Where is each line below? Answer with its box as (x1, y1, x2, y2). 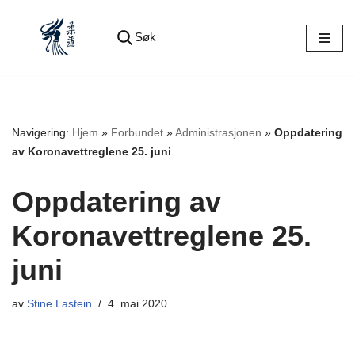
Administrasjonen (175, 126, 261, 139)
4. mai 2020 (108, 298, 167, 311)
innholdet (12, 74, 58, 87)
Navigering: (12, 126, 72, 139)
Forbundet (111, 126, 163, 139)
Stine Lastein (27, 298, 92, 311)
